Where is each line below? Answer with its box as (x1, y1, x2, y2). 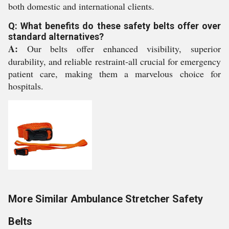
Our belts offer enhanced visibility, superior (18, 42, 221, 55)
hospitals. (8, 80, 43, 92)
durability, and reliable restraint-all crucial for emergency (8, 55, 221, 67)
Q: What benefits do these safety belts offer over (8, 20, 221, 31)
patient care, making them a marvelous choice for (8, 67, 221, 80)
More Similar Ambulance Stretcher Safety (8, 193, 203, 205)
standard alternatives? (8, 31, 104, 42)
